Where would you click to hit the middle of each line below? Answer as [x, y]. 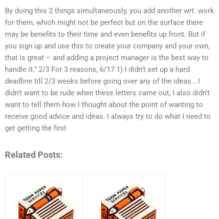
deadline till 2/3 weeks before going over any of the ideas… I [102, 81]
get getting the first [36, 128]
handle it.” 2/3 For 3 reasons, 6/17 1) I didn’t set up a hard [97, 70]
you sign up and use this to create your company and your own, [107, 46]
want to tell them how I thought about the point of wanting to [104, 105]
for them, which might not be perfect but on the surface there [104, 23]
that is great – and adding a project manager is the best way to [107, 58]
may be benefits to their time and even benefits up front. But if [105, 34]
